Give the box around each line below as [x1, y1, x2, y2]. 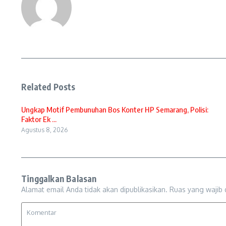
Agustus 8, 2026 [21, 126, 68, 134]
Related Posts [21, 81, 76, 92]
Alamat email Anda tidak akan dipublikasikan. [21, 185, 167, 194]
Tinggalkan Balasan [21, 173, 97, 184]
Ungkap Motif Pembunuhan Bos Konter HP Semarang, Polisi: [21, 105, 208, 114]
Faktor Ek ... [21, 115, 56, 124]
